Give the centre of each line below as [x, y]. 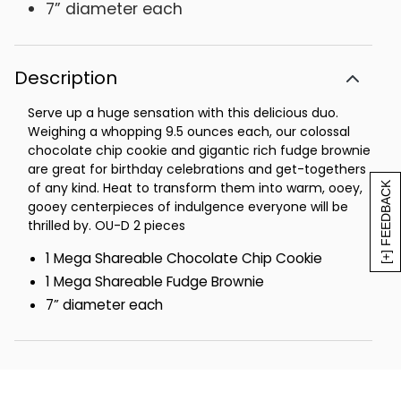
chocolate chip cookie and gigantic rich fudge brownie [199, 150]
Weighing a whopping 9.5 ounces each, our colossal [189, 131]
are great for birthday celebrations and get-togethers [197, 169]
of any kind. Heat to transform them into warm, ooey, [195, 188]
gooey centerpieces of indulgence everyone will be [188, 206]
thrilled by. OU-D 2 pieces [107, 225]
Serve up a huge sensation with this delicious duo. [183, 112]
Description [66, 77]
